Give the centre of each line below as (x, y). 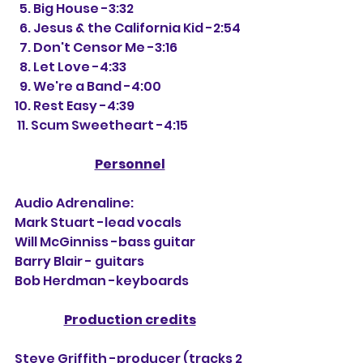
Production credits (130, 319)
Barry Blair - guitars (79, 261)
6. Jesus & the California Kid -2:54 (130, 28)
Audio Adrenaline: (74, 203)
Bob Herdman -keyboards (102, 280)
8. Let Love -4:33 (73, 66)
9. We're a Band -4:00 (90, 86)
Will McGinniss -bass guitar (105, 241)
